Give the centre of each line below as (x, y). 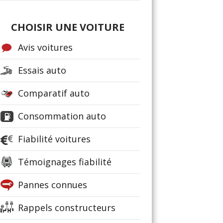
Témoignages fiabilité (65, 162)
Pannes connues (53, 185)
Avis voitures (45, 47)
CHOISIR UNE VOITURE (68, 27)
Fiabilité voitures (54, 139)
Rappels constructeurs (67, 208)
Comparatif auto (54, 93)
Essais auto (42, 70)
